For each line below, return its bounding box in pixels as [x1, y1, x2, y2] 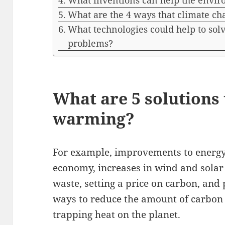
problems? [67, 37, 113, 50]
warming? [53, 107, 135, 130]
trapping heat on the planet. [53, 208, 181, 221]
